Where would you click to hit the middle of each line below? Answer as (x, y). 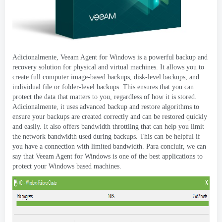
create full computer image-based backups (71, 77)
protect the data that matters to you (61, 97)
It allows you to (182, 67)
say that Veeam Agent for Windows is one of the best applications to (108, 156)
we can (196, 146)
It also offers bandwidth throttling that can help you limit (124, 127)
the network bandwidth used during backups (74, 137)
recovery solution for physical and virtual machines (84, 67)
